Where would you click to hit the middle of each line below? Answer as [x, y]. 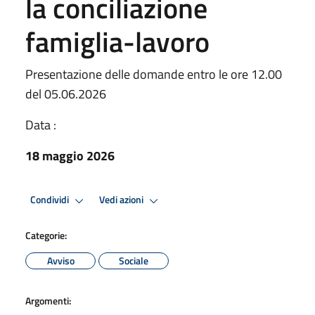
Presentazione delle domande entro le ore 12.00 [154, 74]
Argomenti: [48, 300]
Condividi [51, 200]
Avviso [60, 260]
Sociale [134, 260]
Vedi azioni [122, 200]
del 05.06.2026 [66, 94]
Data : [41, 124]
